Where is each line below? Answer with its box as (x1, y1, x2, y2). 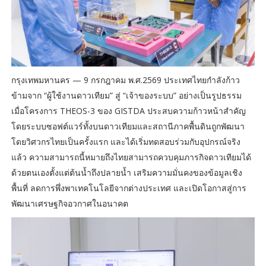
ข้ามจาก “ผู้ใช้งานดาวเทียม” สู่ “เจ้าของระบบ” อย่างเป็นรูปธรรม (11, 90, 242, 102)
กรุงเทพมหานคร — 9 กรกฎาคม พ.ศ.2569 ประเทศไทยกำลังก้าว (11, 74, 240, 86)
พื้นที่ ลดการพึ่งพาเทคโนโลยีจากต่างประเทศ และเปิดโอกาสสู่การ (11, 182, 246, 194)
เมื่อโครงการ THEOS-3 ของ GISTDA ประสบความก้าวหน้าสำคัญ (11, 105, 246, 117)
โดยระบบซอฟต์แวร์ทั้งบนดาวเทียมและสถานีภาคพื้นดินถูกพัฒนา (11, 121, 245, 132)
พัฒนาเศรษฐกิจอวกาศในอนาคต (11, 198, 128, 210)
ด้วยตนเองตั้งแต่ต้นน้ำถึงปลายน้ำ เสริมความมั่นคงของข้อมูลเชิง (11, 167, 242, 179)
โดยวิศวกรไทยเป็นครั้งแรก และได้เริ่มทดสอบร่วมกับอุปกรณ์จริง (11, 136, 240, 148)
